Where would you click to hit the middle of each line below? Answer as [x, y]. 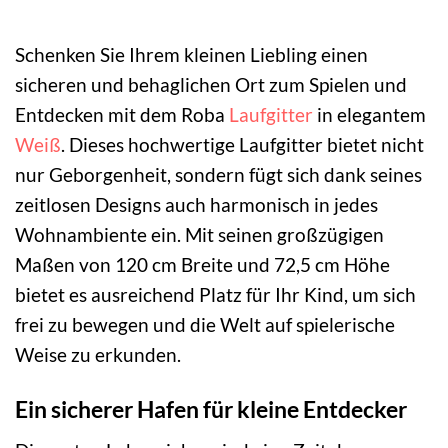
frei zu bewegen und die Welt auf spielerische [205, 325]
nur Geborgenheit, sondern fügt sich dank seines [218, 175]
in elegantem [369, 115]
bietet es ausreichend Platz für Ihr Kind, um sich [215, 295]
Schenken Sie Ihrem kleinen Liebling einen [191, 55]
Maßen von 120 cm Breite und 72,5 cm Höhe [202, 265]
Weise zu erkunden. [98, 355]
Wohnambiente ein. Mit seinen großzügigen [199, 235]
